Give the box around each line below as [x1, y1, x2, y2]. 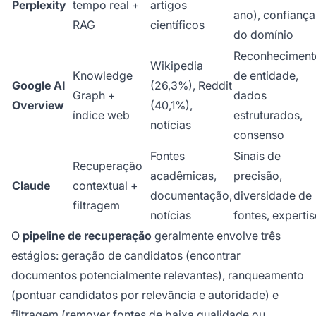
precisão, [233, 169, 282, 183]
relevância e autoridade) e [139, 288, 279, 303]
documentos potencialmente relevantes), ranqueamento [11, 268, 304, 283]
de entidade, [233, 68, 298, 83]
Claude [12, 178, 50, 193]
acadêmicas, [150, 169, 217, 183]
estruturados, [233, 108, 303, 123]
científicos [150, 18, 205, 32]
